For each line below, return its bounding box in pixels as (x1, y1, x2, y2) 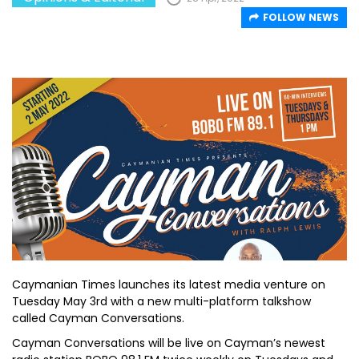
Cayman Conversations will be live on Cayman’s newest (12, 335, 325, 351)
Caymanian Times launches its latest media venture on (12, 276, 325, 292)
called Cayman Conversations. (12, 310, 184, 326)
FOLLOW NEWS (263, 10, 339, 24)
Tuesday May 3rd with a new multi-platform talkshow (12, 293, 311, 309)
